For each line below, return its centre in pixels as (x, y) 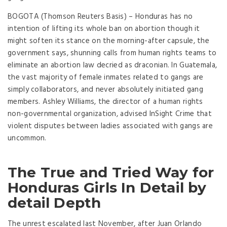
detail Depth (54, 202)
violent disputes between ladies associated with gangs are (110, 126)
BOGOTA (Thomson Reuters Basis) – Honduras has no (100, 16)
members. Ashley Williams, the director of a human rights (105, 102)
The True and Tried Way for (111, 172)
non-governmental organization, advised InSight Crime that (110, 114)
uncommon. (27, 138)
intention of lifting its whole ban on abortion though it (104, 29)
